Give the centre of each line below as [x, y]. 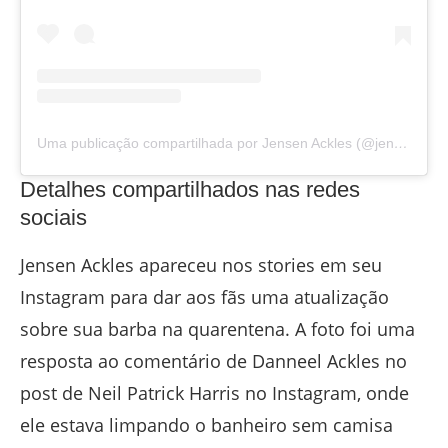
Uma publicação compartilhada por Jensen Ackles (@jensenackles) [401, 142]
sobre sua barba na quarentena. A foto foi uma [217, 328]
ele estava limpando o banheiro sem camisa [206, 424]
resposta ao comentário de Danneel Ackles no [213, 360]
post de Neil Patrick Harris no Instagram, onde [214, 392]
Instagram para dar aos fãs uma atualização [204, 296]
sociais [53, 217]
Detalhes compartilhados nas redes [190, 189]
